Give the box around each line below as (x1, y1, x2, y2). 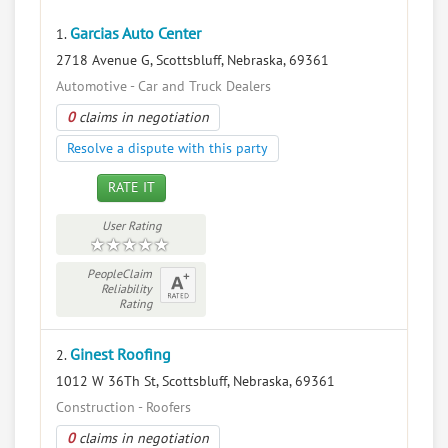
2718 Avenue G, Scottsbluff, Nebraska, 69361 (56, 52, 329, 69)
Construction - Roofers (56, 399, 191, 416)
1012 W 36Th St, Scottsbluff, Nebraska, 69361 (56, 373, 335, 390)
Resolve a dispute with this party (67, 140, 268, 157)
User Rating (101, 219, 161, 233)
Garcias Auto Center (70, 25, 201, 43)
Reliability (101, 282, 152, 296)
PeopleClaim (87, 267, 152, 281)
